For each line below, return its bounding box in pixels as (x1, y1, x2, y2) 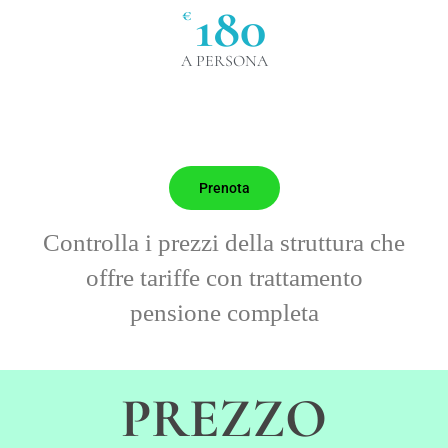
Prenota (198, 179, 250, 196)
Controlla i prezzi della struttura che (43, 228, 405, 256)
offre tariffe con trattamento (85, 263, 363, 291)
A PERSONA (180, 50, 268, 71)
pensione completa (129, 298, 319, 326)
